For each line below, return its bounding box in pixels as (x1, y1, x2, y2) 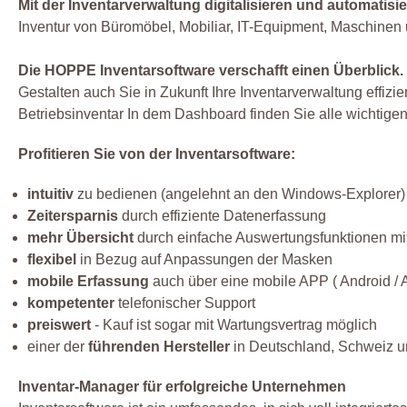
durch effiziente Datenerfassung (118, 208, 326, 224)
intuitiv (27, 186, 74, 203)
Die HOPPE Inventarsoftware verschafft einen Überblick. (18, 63, 403, 79)
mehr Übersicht (27, 230, 134, 246)
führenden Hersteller (88, 339, 230, 355)
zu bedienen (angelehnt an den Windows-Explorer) (74, 186, 405, 203)
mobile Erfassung (27, 273, 149, 290)
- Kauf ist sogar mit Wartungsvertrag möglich (91, 317, 377, 333)
